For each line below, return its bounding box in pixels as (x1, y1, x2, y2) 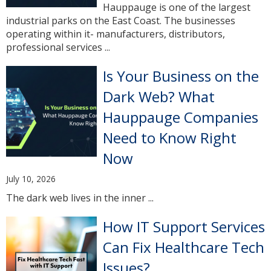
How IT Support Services (103, 217, 265, 237)
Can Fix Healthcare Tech (103, 237, 264, 257)
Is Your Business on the (103, 66, 259, 86)
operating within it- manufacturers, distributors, (6, 27, 225, 41)
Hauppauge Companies (103, 107, 258, 127)
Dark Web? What (103, 87, 215, 106)
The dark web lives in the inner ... (6, 191, 154, 204)
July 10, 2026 (6, 173, 56, 184)
